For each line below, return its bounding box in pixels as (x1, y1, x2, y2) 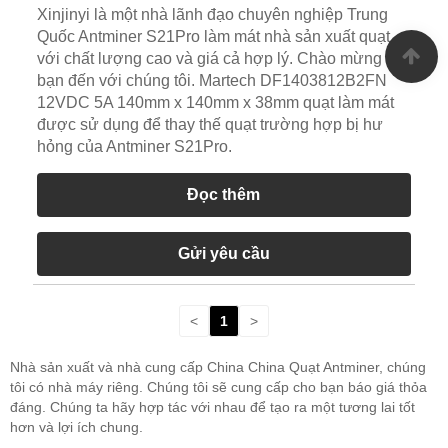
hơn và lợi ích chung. (10, 418, 143, 435)
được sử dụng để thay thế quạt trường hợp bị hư (36, 115, 383, 133)
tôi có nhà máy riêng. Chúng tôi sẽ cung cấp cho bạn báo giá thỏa (10, 378, 427, 395)
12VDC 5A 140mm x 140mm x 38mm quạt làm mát (36, 93, 394, 111)
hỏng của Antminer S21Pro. (36, 137, 232, 155)
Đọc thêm (187, 185, 261, 203)
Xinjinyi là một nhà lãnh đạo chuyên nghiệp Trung (36, 5, 388, 23)
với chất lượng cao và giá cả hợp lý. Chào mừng (36, 49, 382, 67)
